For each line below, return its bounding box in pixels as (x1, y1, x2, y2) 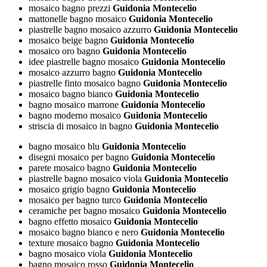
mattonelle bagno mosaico (29, 14, 126, 24)
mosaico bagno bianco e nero (29, 227, 138, 238)
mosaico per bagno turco (29, 195, 121, 206)
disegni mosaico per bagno (29, 152, 129, 163)
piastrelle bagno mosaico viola (29, 173, 142, 184)
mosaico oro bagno (29, 46, 100, 57)
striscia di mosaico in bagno (29, 121, 132, 132)
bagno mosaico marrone (29, 100, 119, 110)
